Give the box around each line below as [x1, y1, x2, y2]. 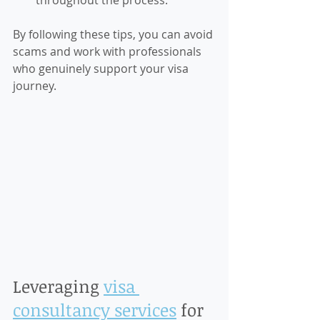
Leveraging [13, 274, 104, 299]
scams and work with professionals [13, 44, 204, 60]
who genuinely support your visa [13, 61, 191, 77]
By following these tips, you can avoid [13, 26, 216, 43]
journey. [13, 78, 56, 94]
